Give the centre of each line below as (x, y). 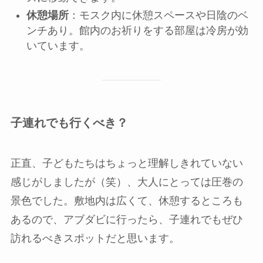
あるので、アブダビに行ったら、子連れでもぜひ (127, 220)
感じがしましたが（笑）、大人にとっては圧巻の (127, 182)
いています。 (58, 45)
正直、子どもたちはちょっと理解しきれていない (127, 163)
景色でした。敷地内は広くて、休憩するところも (127, 201)
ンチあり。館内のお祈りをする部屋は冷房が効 (137, 30)
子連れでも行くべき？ (69, 122)
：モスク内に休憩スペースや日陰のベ (158, 15)
